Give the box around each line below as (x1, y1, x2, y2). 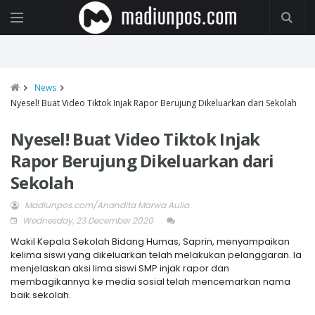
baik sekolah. (11, 288, 71, 302)
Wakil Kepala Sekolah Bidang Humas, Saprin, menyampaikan (11, 235, 290, 248)
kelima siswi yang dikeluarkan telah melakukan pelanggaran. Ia (11, 248, 302, 262)
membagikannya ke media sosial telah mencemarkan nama (11, 275, 290, 288)
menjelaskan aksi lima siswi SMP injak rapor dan (11, 262, 229, 275)
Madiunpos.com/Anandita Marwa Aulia (25, 199, 189, 211)
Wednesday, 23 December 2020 (20, 214, 153, 226)
